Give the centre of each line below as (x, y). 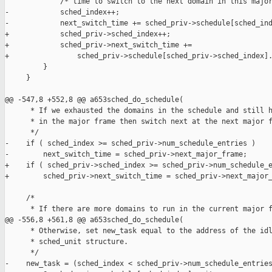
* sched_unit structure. (66, 242)
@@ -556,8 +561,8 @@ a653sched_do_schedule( (94, 220)
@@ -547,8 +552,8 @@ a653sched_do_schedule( (94, 100)
